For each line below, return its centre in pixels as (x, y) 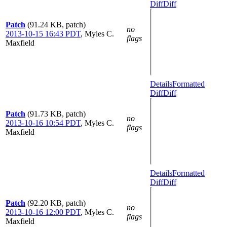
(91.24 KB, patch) (56, 25)
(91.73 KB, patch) (56, 114)
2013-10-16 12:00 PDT (43, 212)
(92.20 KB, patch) (56, 203)
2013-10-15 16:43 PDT (43, 34)
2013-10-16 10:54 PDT (43, 123)
